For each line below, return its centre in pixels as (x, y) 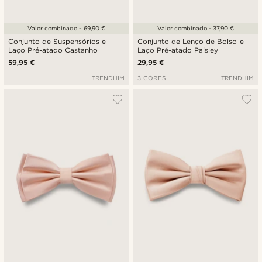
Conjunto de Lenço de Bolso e (191, 42)
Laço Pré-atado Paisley (178, 50)
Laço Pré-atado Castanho (53, 50)
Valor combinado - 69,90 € (66, 28)
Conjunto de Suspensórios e (57, 42)
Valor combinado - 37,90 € (196, 28)
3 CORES (152, 78)
